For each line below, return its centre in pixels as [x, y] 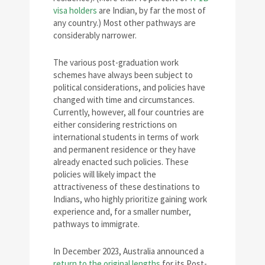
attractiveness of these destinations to [127, 187]
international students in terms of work [126, 137]
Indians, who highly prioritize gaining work [130, 199]
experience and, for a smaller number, [122, 212]
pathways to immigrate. [96, 224]
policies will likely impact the [105, 174]
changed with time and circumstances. [124, 100]
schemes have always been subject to [123, 75]
